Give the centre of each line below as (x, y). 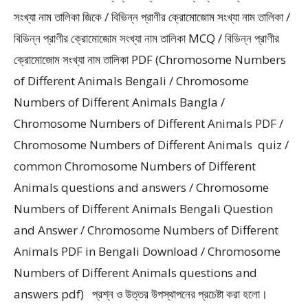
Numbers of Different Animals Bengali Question (143, 209)
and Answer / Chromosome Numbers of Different (146, 230)
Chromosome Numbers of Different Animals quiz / (151, 145)
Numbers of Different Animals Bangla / (119, 102)
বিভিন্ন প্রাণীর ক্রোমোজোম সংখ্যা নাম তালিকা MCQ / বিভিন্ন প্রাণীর (146, 38)
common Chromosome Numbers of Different (135, 166)
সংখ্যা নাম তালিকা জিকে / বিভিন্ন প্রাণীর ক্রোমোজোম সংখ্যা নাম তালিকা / (152, 17)
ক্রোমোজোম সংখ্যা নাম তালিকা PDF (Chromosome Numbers (150, 59)
